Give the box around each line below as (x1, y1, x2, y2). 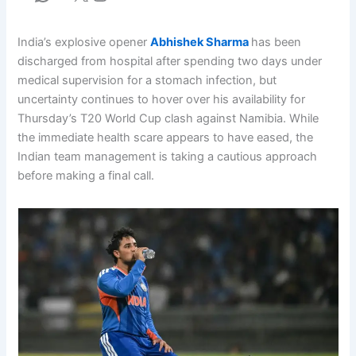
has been (251, 34, 302, 49)
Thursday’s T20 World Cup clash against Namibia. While (17, 110, 319, 126)
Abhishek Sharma (150, 34, 252, 49)
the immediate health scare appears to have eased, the (17, 130, 314, 145)
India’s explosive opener (17, 34, 151, 49)
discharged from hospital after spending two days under (17, 53, 323, 68)
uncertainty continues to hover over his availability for (17, 91, 306, 106)
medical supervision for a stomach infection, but (17, 72, 277, 87)
